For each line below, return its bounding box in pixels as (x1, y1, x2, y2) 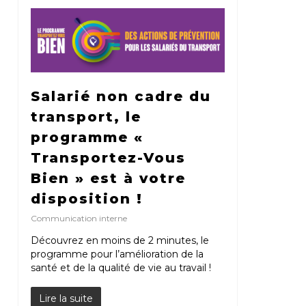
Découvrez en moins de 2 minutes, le (30, 234, 209, 247)
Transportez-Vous (30, 150, 186, 167)
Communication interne (30, 213, 127, 224)
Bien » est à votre (30, 170, 186, 187)
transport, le (30, 109, 141, 126)
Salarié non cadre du (30, 88, 211, 105)
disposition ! (30, 191, 143, 208)
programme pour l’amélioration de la (30, 248, 204, 261)
